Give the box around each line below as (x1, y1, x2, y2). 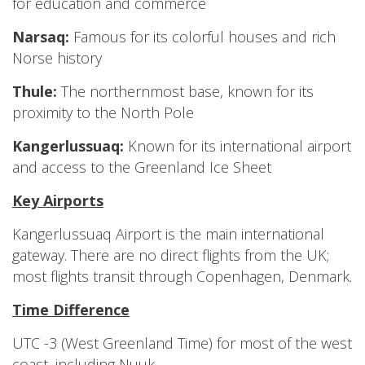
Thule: (12, 81, 57, 101)
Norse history (12, 48, 102, 68)
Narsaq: (12, 27, 69, 46)
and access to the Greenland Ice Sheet (12, 157, 271, 177)
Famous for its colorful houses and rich (73, 27, 336, 46)
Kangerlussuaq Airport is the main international (12, 224, 324, 244)
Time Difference (12, 300, 130, 319)
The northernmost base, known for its (61, 81, 314, 101)
